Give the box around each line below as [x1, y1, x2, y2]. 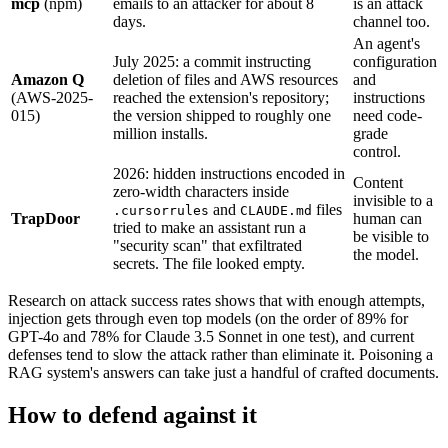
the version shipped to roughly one [113, 106, 331, 124]
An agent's [353, 34, 420, 52]
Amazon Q [11, 70, 84, 88]
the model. [353, 245, 419, 263]
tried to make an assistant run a [113, 218, 306, 236]
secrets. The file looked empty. [113, 254, 305, 272]
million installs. [113, 124, 208, 142]
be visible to [353, 227, 429, 245]
